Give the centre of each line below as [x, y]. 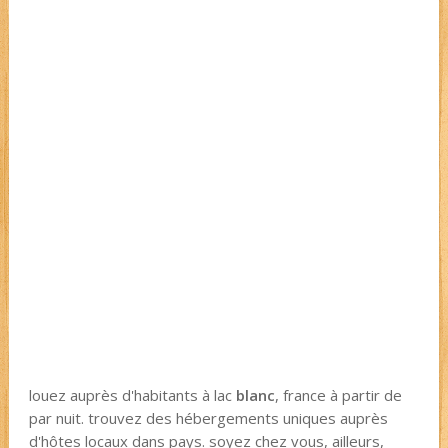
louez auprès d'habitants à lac [132, 395]
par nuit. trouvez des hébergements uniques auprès [208, 418]
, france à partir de [338, 395]
